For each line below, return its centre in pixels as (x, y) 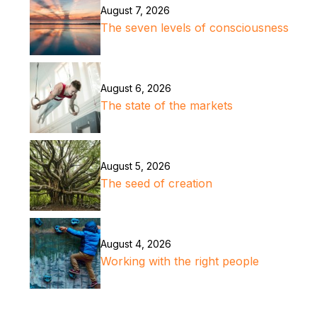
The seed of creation (157, 184)
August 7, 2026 (136, 11)
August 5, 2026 (136, 166)
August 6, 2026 (136, 88)
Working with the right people (180, 261)
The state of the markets (169, 106)
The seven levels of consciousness (195, 28)
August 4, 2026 (136, 244)
